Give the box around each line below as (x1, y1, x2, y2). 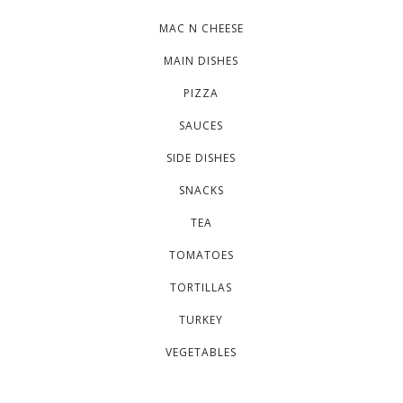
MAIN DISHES (164, 53, 239, 68)
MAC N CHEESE (158, 21, 244, 36)
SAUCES (179, 118, 224, 133)
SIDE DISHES (166, 150, 237, 166)
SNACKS (178, 183, 224, 198)
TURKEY (179, 312, 224, 327)
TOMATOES (168, 247, 234, 263)
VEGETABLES (166, 345, 237, 360)
